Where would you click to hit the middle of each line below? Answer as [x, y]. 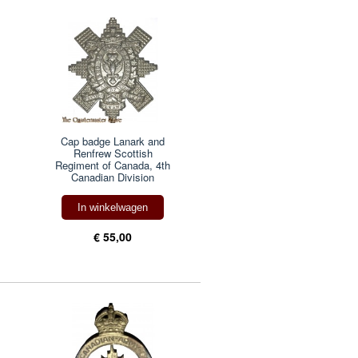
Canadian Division [113, 177]
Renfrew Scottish [113, 153]
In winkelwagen [113, 207]
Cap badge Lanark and [113, 141]
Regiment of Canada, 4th [113, 165]
